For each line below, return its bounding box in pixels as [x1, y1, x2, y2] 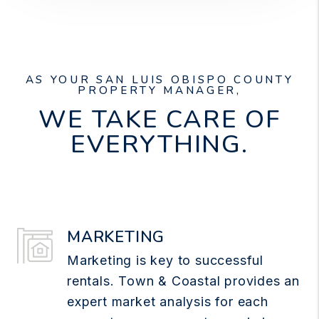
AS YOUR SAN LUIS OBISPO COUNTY [25, 72, 294, 87]
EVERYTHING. [70, 127, 249, 161]
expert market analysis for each [67, 293, 268, 309]
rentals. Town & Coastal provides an [67, 273, 300, 288]
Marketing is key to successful [67, 252, 264, 268]
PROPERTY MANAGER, [78, 83, 241, 98]
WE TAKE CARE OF [38, 102, 281, 136]
